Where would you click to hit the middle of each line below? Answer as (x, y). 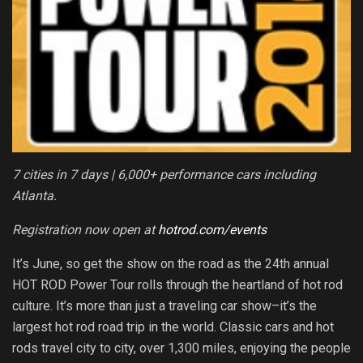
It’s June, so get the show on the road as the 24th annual (171, 264)
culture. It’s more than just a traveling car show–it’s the (164, 306)
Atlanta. (34, 196)
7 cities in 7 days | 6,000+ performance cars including (164, 175)
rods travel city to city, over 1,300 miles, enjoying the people (181, 348)
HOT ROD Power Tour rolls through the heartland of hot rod (177, 285)
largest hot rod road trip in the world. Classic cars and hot (173, 327)
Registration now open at (85, 230)
